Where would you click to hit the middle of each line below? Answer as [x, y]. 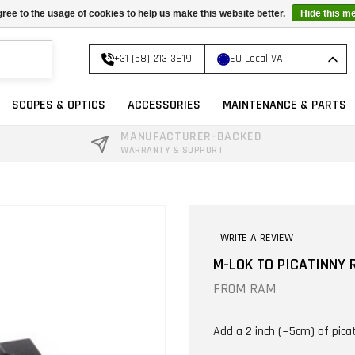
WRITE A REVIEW [257, 237]
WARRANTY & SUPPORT [172, 150]
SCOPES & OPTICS [59, 105]
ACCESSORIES [164, 105]
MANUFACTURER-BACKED [191, 136]
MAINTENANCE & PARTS [284, 105]
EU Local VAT [258, 59]
